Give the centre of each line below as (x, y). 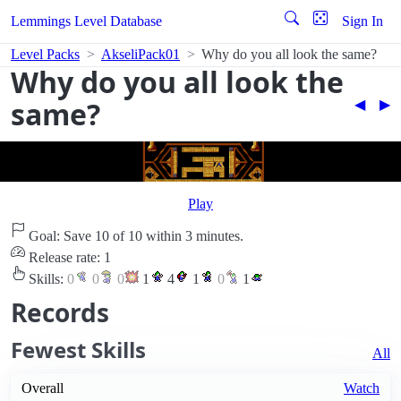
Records (60, 313)
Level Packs (45, 54)
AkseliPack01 (141, 54)
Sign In (363, 21)
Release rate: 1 (68, 258)
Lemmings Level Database (86, 21)
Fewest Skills (78, 350)
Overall (43, 388)
